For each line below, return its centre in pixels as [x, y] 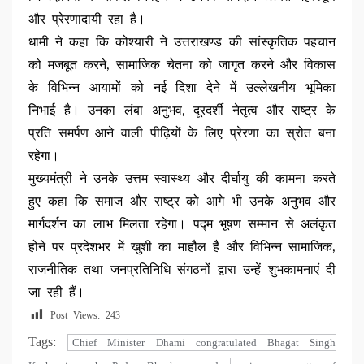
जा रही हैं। [56, 293]
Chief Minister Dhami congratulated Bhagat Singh [204, 343]
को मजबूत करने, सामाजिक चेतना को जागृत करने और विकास [182, 65]
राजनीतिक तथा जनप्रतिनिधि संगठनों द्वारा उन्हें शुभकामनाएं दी [182, 270]
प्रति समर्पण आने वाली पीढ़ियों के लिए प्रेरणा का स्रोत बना [182, 134]
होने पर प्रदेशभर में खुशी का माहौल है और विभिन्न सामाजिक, [182, 247]
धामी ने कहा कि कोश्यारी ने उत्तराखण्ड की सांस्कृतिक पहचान [182, 43]
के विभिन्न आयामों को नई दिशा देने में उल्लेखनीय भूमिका [182, 88]
